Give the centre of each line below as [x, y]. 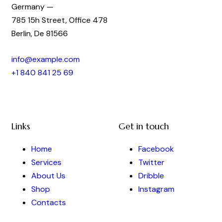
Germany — [32, 6]
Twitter [151, 162]
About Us [48, 175]
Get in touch [144, 126]
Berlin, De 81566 [40, 33]
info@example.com [46, 59]
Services [46, 162]
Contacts [49, 202]
